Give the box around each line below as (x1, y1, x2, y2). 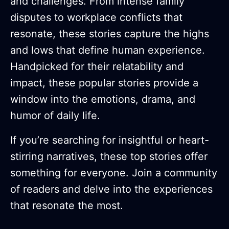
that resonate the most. (10, 199, 123, 212)
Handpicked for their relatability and (10, 60, 184, 73)
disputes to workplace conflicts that (10, 11, 182, 24)
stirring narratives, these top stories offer (10, 150, 208, 163)
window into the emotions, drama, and (10, 93, 195, 106)
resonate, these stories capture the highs (10, 28, 209, 40)
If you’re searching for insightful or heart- (10, 134, 209, 147)
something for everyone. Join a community (10, 167, 217, 179)
